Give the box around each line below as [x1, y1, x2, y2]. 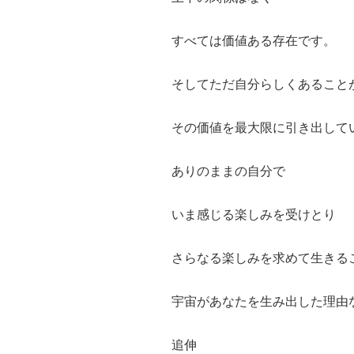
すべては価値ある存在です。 [171, 34, 336, 48]
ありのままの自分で [171, 164, 285, 179]
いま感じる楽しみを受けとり [171, 208, 336, 222]
